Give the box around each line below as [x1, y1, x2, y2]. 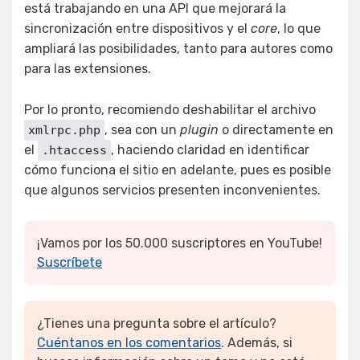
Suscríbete [37, 255, 102, 271]
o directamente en [219, 122, 333, 138]
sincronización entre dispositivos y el [24, 21, 251, 37]
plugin [180, 122, 219, 138]
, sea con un [104, 122, 180, 138]
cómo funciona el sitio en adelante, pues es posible [24, 162, 331, 178]
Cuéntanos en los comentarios [37, 335, 221, 351]
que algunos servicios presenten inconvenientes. [24, 182, 321, 198]
